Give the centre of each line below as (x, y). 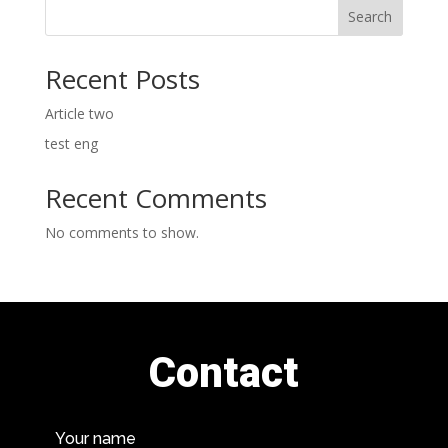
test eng (71, 144)
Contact (224, 373)
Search (370, 16)
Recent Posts (122, 79)
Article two (79, 114)
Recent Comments (155, 198)
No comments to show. (121, 233)
